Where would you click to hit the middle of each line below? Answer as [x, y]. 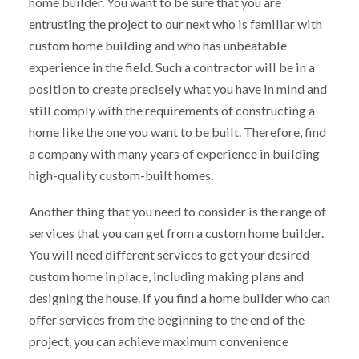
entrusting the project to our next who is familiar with [175, 23]
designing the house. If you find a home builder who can [179, 297]
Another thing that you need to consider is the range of [177, 211]
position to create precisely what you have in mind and [177, 88]
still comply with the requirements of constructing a [171, 110]
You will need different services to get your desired [169, 254]
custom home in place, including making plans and [166, 276]
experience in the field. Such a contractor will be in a [171, 67]
